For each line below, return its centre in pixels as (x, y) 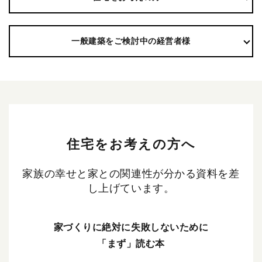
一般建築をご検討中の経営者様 (131, 41)
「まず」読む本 (131, 244)
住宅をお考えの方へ (131, 144)
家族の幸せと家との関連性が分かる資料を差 (131, 174)
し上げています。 (131, 188)
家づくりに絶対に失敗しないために (131, 227)
